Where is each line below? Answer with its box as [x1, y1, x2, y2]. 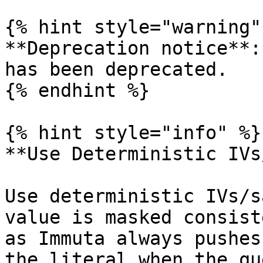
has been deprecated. [5, 59, 228, 80]
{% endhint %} [5, 80, 150, 101]
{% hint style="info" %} [5, 122, 261, 143]
